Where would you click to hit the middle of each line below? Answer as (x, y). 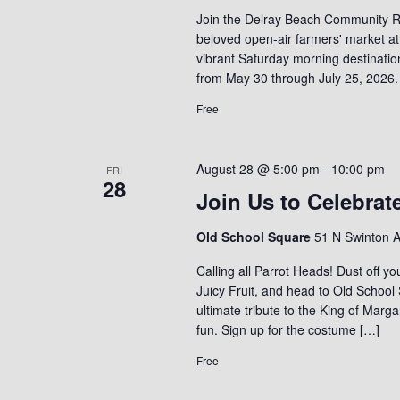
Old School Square (255, 237)
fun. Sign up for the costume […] (287, 329)
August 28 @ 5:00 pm (258, 169)
